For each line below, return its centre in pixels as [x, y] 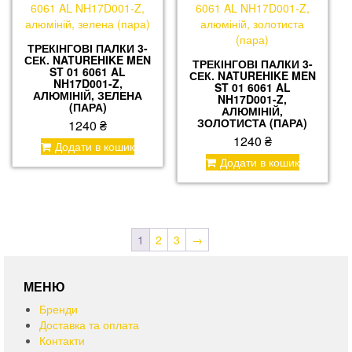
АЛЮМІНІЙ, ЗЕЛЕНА [88, 95]
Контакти [62, 341]
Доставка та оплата [89, 325]
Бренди [59, 309]
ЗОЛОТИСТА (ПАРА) [253, 123]
